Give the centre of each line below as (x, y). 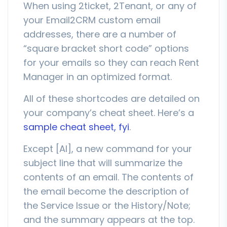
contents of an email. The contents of (108, 177)
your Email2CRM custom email (92, 20)
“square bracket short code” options (106, 48)
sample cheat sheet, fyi (76, 127)
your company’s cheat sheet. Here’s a (109, 112)
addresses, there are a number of (100, 34)
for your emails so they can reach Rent (111, 62)
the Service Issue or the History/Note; (107, 205)
